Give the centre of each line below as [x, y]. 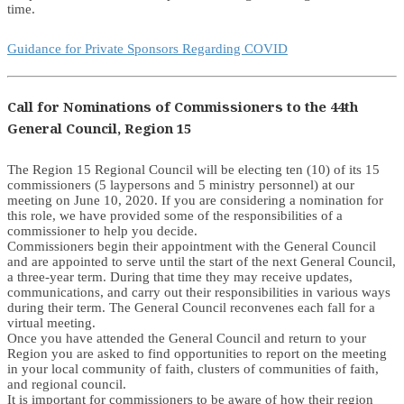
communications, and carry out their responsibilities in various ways [199, 293]
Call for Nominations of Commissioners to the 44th [183, 107]
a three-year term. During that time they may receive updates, [180, 277]
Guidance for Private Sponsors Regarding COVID [147, 49]
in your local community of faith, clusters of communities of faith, [193, 369]
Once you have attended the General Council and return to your [187, 339]
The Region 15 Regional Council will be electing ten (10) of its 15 [193, 170]
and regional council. [67, 385]
